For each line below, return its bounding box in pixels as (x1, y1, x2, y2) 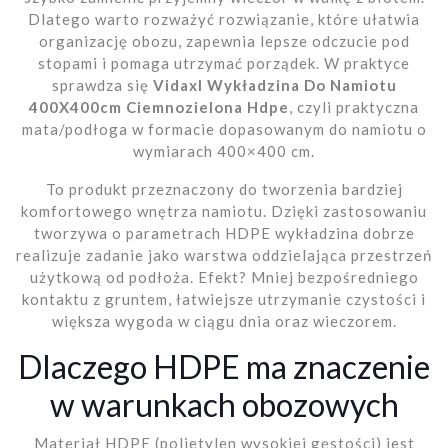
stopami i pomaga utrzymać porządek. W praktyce (38, 53, 410, 72)
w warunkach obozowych (49, 384, 399, 424)
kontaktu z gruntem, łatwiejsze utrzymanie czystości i (22, 289, 426, 308)
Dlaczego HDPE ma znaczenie (18, 346, 430, 386)
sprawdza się (51, 75, 153, 94)
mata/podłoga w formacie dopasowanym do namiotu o (21, 119, 427, 138)
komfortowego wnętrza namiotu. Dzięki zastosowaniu (21, 201, 427, 220)
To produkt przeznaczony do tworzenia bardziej (45, 179, 403, 198)
